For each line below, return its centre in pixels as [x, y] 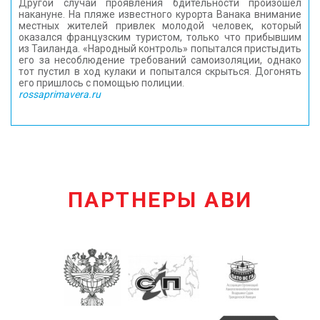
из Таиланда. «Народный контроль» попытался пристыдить [160, 49]
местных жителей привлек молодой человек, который [160, 26]
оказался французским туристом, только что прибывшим [160, 37]
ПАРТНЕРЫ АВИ [160, 200]
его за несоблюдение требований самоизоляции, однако [160, 60]
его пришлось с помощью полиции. [101, 83]
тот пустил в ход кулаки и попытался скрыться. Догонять [160, 71]
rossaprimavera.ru [60, 94]
